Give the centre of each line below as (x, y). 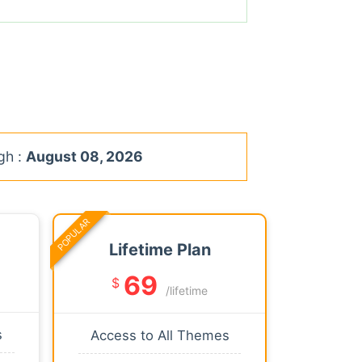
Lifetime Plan (160, 249)
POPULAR (74, 234)
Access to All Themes (160, 335)
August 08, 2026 (84, 156)
